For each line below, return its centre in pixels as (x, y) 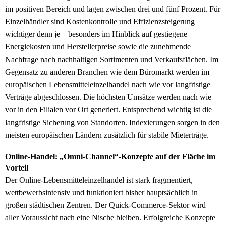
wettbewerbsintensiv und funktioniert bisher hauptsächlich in (101, 193)
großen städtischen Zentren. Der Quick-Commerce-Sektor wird (105, 205)
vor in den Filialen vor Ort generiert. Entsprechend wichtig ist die (108, 110)
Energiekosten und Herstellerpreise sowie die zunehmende (98, 47)
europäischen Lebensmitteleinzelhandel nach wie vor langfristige (108, 85)
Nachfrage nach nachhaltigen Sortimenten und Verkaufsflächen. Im (112, 60)
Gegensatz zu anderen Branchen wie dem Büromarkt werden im (107, 72)
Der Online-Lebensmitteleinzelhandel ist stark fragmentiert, (99, 180)
